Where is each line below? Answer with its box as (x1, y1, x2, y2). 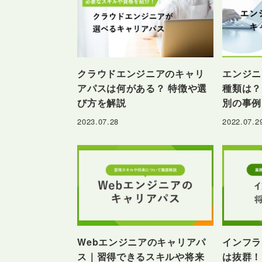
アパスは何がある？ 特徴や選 (77, 81, 207, 95)
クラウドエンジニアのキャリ (77, 67, 205, 81)
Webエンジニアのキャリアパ (77, 235, 206, 249)
